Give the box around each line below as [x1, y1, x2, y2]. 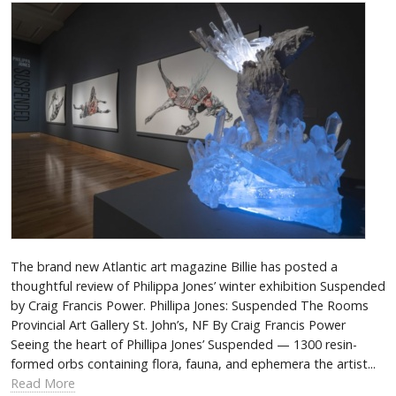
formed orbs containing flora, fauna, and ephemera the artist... [11, 354, 376, 372]
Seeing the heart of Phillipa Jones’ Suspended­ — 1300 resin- [11, 335, 357, 353]
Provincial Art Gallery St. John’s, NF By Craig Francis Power [11, 316, 346, 333]
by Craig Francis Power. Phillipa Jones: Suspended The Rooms [11, 296, 369, 314]
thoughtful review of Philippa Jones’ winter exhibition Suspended [11, 277, 385, 294]
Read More [11, 374, 75, 392]
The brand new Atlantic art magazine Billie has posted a [11, 257, 338, 275]
